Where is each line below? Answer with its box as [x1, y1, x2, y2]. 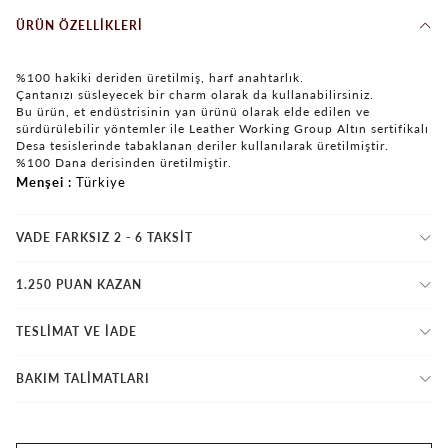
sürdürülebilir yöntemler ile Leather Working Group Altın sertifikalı [16, 120, 429, 136]
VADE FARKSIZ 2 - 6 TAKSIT [16, 229, 193, 245]
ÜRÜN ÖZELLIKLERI [16, 17, 143, 33]
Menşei [16, 173, 64, 190]
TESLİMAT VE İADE [16, 323, 137, 339]
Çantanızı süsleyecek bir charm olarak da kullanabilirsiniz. [16, 86, 374, 102]
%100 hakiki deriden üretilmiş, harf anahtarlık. [16, 69, 304, 85]
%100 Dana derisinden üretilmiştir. [16, 154, 232, 170]
